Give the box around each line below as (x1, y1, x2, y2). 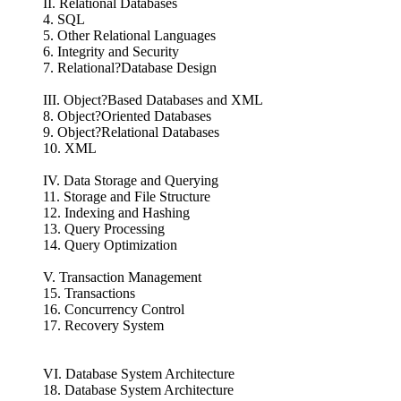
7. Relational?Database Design (43, 59, 217, 75)
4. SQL (43, 11, 85, 27)
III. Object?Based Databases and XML (43, 91, 263, 107)
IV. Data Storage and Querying (43, 172, 218, 188)
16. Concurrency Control (43, 301, 184, 317)
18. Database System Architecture (43, 381, 234, 397)
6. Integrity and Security (43, 43, 179, 59)
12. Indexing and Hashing (43, 204, 190, 220)
